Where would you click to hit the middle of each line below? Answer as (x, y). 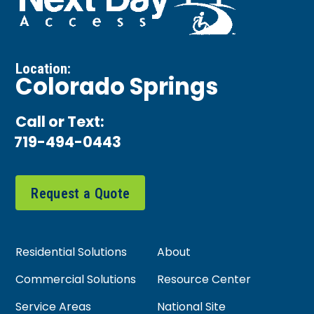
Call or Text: (60, 123)
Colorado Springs (117, 89)
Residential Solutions (71, 253)
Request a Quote (81, 193)
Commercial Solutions (76, 280)
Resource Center (204, 280)
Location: (43, 68)
